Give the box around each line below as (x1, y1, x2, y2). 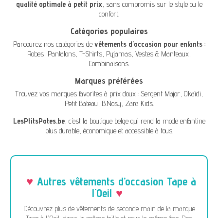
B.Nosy (101, 99, 121, 109)
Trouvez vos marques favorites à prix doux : (15, 89, 141, 99)
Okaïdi (184, 89, 201, 99)
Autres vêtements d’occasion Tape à (36, 174, 196, 189)
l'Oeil (91, 186, 112, 200)
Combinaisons (89, 59, 128, 69)
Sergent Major (141, 89, 180, 99)
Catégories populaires (70, 26, 148, 36)
